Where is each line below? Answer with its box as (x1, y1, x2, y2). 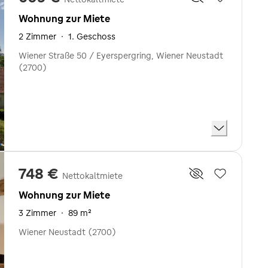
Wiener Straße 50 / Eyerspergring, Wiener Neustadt (19, 50, 223, 61)
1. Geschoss (68, 31, 115, 42)
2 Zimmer (19, 31, 56, 42)
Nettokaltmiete (62, 170, 123, 181)
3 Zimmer (19, 207, 56, 218)
